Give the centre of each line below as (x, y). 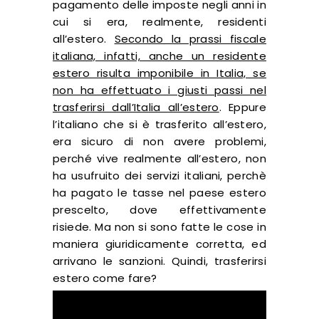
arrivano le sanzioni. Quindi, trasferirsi (159, 261)
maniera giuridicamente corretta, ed (159, 244)
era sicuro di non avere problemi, (159, 142)
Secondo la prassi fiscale (190, 39)
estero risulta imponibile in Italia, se (159, 73)
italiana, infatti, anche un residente (159, 56)
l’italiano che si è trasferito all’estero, (159, 125)
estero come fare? (105, 278)
